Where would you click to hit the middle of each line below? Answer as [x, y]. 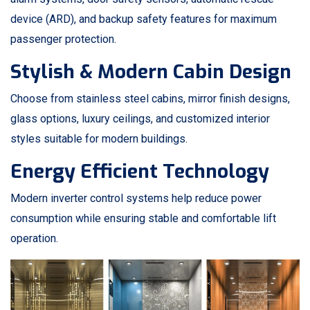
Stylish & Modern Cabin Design [151, 71]
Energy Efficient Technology [140, 171]
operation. [34, 238]
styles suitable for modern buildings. [99, 138]
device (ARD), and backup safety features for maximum [144, 19]
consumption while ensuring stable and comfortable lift [143, 218]
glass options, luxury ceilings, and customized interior [140, 118]
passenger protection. [63, 39]
